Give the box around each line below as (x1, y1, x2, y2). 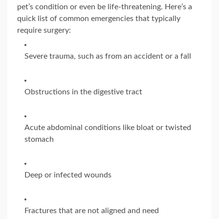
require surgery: (17, 26, 71, 34)
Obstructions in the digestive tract (24, 88, 142, 96)
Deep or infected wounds (24, 171, 111, 179)
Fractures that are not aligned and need (24, 206, 159, 215)
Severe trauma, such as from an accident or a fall (24, 52, 191, 60)
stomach (24, 135, 54, 143)
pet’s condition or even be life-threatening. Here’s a (17, 2, 192, 11)
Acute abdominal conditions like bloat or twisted (24, 123, 191, 131)
